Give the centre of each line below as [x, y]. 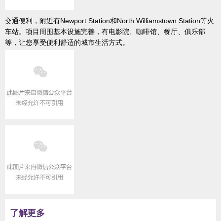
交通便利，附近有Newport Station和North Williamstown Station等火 [110, 21]
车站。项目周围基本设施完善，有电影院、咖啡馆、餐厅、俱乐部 [105, 32]
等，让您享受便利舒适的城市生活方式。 [67, 43]
